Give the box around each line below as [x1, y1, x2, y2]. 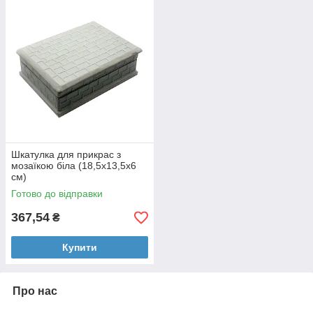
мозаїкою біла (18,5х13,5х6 [11, 160, 136, 171]
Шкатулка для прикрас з [11, 149, 121, 160]
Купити [62, 242, 97, 253]
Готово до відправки [11, 188, 103, 199]
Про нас [13, 285, 57, 297]
